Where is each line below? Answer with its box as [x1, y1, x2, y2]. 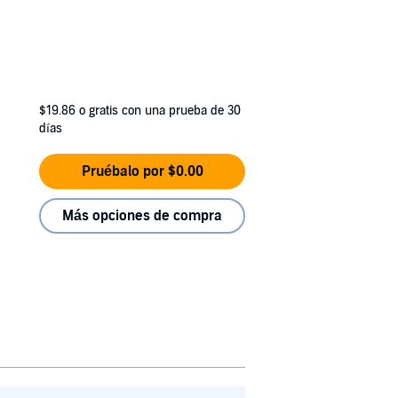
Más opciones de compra [62, 207, 222, 225]
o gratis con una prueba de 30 [79, 103, 241, 118]
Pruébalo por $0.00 [81, 163, 203, 180]
